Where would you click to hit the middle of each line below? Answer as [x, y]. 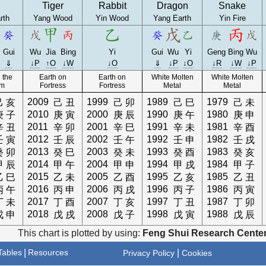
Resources [48, 252]
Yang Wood [53, 18]
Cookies [197, 253]
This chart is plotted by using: [80, 233]
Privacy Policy [149, 253]
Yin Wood [113, 18]
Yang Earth [172, 18]
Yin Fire [232, 18]
